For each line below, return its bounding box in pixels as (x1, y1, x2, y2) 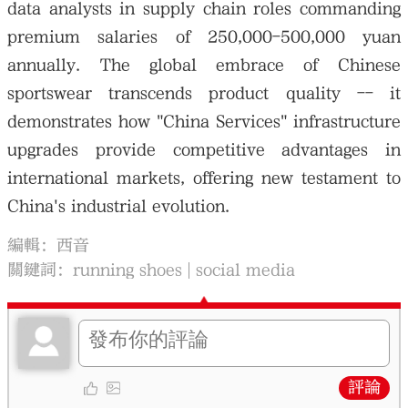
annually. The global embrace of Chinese (7, 56, 401, 76)
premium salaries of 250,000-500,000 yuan (7, 27, 401, 47)
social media (196, 260, 296, 280)
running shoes (73, 260, 183, 280)
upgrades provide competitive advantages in (7, 140, 401, 160)
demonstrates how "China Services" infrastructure (7, 112, 401, 132)
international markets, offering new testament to (7, 168, 401, 189)
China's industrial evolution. (7, 197, 230, 217)
